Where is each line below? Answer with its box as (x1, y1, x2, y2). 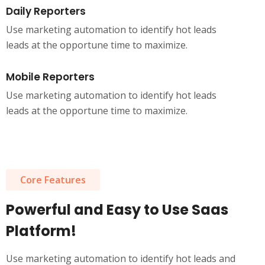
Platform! (6, 221, 76, 241)
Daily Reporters (6, 4, 86, 18)
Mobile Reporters (6, 70, 95, 84)
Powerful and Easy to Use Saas (6, 200, 228, 219)
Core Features (20, 173, 86, 186)
